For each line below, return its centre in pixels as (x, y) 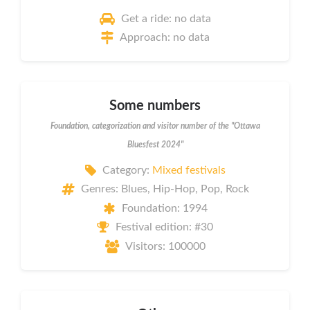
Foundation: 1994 (164, 208)
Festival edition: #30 (164, 227)
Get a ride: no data (166, 18)
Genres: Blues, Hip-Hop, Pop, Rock (165, 189)
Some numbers (155, 106)
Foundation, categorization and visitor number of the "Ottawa (155, 126)
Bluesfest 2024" (155, 145)
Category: (127, 170)
